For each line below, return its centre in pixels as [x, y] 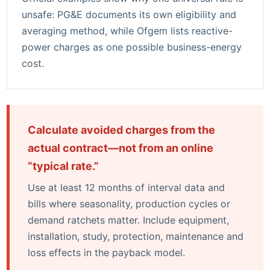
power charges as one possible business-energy [132, 47]
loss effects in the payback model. [106, 252]
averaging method [63, 30]
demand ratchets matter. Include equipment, [128, 220]
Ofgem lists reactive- [185, 30]
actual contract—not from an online [121, 148]
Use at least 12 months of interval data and [126, 187]
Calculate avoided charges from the [121, 130]
